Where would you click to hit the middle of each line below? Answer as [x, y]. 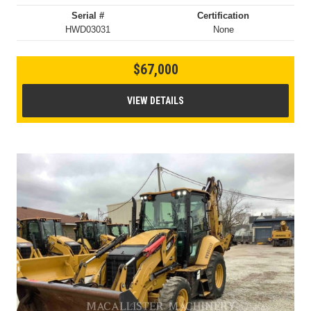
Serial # [87, 16]
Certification [224, 16]
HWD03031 [87, 30]
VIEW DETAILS [155, 101]
